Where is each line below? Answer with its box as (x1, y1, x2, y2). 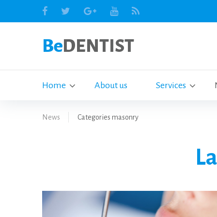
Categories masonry (77, 113, 139, 121)
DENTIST (62, 36, 134, 56)
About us (94, 80, 127, 91)
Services (156, 80, 186, 91)
